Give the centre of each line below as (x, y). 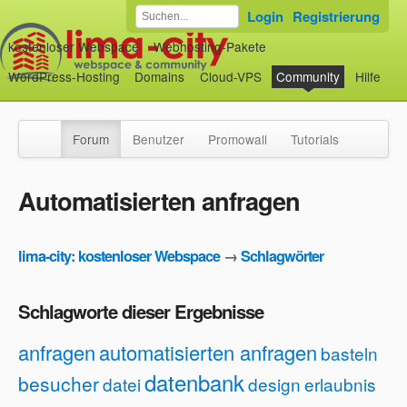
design (274, 384)
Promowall (238, 139)
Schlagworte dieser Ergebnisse (141, 312)
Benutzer (159, 139)
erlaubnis (340, 384)
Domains (160, 77)
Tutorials (315, 139)
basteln (349, 353)
